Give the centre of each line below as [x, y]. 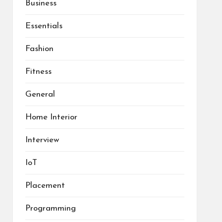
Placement [45, 186]
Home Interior [51, 117]
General [40, 94]
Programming [50, 208]
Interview [42, 140]
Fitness [38, 72]
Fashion [39, 49]
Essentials [44, 26]
